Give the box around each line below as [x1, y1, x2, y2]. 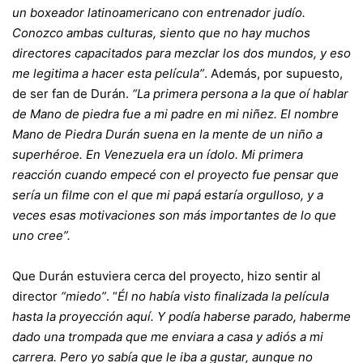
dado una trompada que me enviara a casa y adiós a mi [12, 329, 323, 344]
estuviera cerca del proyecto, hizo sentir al [74, 268, 321, 284]
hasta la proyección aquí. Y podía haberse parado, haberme [12, 309, 351, 324]
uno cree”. [12, 228, 70, 243]
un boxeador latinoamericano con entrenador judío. [12, 5, 305, 20]
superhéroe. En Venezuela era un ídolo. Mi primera [12, 147, 303, 162]
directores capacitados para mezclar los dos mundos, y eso [12, 45, 351, 61]
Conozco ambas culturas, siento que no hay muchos [12, 25, 310, 41]
